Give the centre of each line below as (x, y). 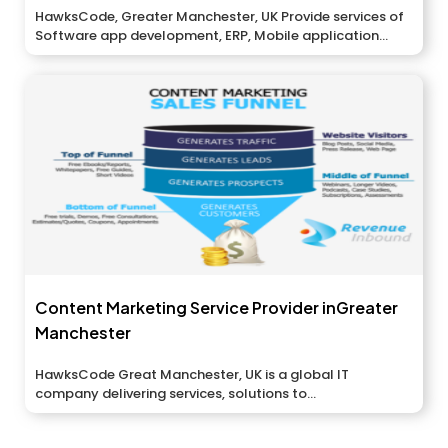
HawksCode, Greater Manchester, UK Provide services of (219, 17)
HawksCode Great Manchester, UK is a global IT (192, 375)
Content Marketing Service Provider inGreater (216, 308)
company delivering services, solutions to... (175, 394)
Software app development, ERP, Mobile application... (211, 36)
